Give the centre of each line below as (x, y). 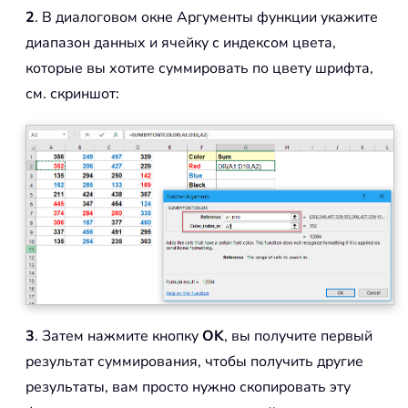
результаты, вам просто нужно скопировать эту (188, 388)
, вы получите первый (298, 337)
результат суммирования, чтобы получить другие (194, 362)
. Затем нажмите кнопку (118, 337)
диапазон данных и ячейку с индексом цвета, (181, 43)
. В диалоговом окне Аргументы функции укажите (206, 18)
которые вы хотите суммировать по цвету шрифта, (199, 69)
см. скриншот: (72, 94)
